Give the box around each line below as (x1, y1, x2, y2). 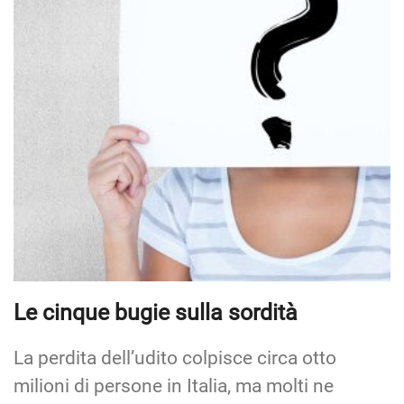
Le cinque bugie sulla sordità (14, 298, 298, 326)
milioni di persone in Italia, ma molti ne (14, 374, 334, 397)
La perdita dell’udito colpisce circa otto (14, 346, 336, 369)
